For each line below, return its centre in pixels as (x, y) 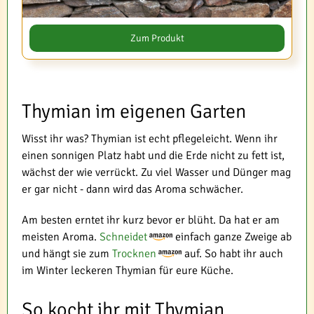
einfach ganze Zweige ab (232, 237)
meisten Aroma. (61, 237)
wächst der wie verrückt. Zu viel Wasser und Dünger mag (156, 172)
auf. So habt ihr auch (232, 253)
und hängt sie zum (67, 253)
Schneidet (123, 237)
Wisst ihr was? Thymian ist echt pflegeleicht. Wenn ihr (150, 138)
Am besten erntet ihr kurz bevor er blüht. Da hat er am (151, 220)
